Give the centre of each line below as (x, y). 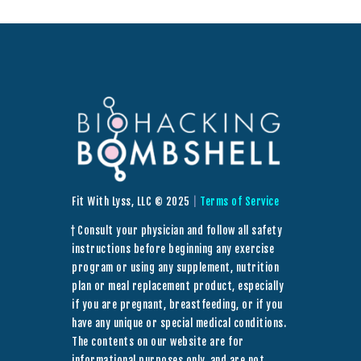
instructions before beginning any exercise (173, 249)
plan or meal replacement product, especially (178, 286)
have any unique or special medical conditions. (179, 324)
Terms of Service (239, 202)
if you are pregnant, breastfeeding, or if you (177, 305)
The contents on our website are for (158, 342)
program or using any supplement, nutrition (175, 268)
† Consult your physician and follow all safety (177, 231)
